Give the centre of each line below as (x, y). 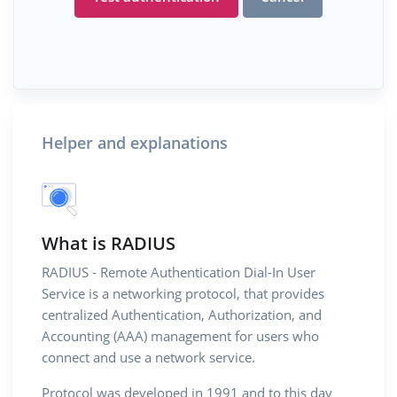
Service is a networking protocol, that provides (183, 293)
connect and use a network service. (148, 357)
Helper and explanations (135, 142)
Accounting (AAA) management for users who (180, 336)
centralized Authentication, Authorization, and (182, 315)
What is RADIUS (109, 243)
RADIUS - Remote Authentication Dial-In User (179, 272)
